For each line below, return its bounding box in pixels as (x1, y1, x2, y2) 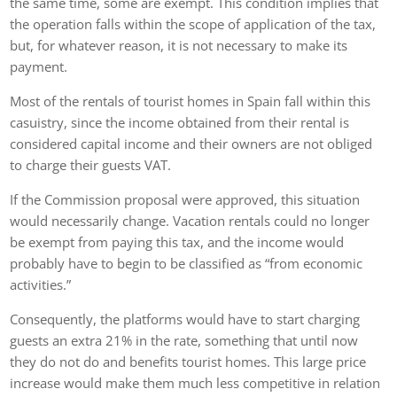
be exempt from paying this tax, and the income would (10, 232, 345, 251)
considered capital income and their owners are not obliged (10, 134, 373, 152)
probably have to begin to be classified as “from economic (10, 253, 363, 272)
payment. (10, 57, 68, 75)
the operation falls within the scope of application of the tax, (10, 14, 377, 33)
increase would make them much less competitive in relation (10, 373, 381, 392)
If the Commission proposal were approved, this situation (10, 190, 361, 208)
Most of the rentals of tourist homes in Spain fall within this (10, 91, 371, 110)
